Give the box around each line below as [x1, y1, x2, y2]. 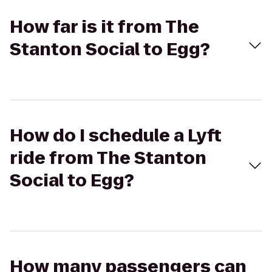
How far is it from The [10, 15, 199, 39]
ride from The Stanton [10, 146, 206, 170]
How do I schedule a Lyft [10, 124, 222, 148]
